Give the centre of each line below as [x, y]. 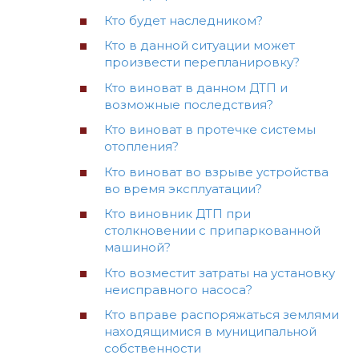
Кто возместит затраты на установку [220, 272]
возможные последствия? [189, 104]
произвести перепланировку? [202, 63]
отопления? [141, 147]
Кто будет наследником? [184, 20]
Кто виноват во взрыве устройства [216, 171]
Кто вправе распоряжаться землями [222, 315]
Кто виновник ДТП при [177, 214]
